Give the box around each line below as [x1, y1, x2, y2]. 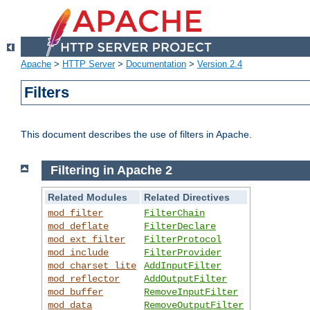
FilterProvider [144, 246, 222, 258]
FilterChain [144, 207, 206, 219]
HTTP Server [62, 59, 115, 70]
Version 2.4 [197, 59, 242, 70]
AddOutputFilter [144, 273, 228, 284]
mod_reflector [48, 273, 120, 284]
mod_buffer [48, 286, 104, 298]
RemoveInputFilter [144, 286, 239, 298]
